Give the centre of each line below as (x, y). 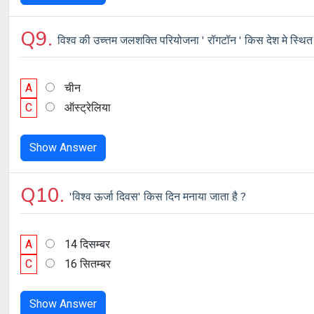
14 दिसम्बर (87, 244)
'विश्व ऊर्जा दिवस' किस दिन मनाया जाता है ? (158, 197)
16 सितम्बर (88, 264)
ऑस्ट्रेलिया (88, 108)
